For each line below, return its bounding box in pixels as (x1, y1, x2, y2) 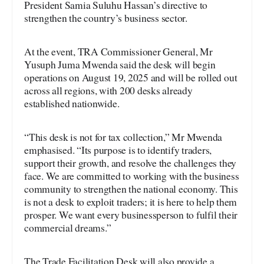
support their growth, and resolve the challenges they (24, 156, 237, 170)
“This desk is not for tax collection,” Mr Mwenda (24, 130, 223, 144)
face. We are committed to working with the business (24, 169, 239, 183)
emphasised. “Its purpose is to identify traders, (24, 143, 212, 157)
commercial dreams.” (24, 220, 111, 235)
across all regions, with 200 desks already (24, 83, 193, 97)
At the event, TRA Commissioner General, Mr (24, 44, 213, 58)
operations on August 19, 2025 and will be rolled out (24, 70, 237, 84)
